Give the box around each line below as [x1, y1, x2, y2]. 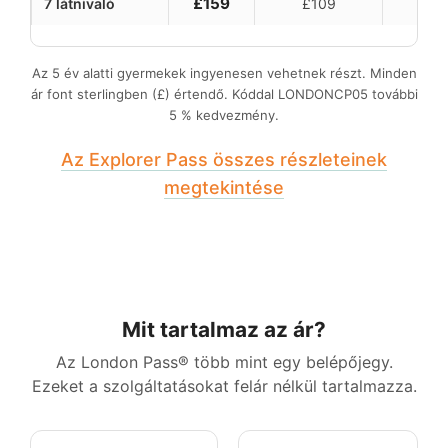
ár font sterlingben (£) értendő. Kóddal [30, 85, 278, 102]
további [367, 85, 418, 102]
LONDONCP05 [277, 85, 368, 102]
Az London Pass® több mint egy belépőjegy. [55, 351, 393, 372]
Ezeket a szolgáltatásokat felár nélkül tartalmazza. [31, 375, 417, 396]
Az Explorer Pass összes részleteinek [61, 148, 387, 170]
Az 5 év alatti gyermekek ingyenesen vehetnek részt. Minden [31, 64, 417, 81]
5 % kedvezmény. [169, 106, 279, 123]
